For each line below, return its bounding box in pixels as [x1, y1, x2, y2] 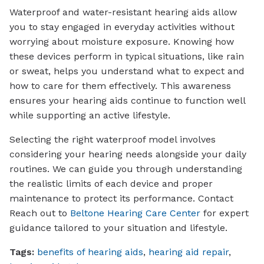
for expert [200, 207, 249, 219]
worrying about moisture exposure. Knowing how [9, 35, 234, 47]
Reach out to [9, 207, 70, 219]
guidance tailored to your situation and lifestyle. [9, 222, 227, 233]
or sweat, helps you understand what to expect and [9, 65, 245, 77]
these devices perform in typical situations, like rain [9, 50, 244, 62]
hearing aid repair [148, 246, 229, 258]
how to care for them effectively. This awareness [9, 80, 231, 91]
